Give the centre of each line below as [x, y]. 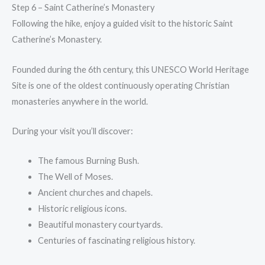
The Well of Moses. [75, 177]
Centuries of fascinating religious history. [116, 241]
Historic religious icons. [82, 209]
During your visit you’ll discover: [72, 131]
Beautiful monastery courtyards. [100, 225]
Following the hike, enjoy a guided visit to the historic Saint [122, 24]
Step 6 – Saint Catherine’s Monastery [83, 8]
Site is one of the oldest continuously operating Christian [121, 85]
